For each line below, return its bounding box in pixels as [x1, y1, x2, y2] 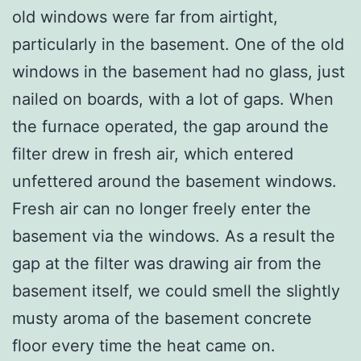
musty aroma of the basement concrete [12, 308, 312, 328]
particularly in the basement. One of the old [12, 34, 344, 54]
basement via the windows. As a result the [12, 226, 335, 246]
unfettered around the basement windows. [12, 171, 337, 191]
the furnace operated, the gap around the [12, 116, 329, 136]
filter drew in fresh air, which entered [12, 143, 293, 164]
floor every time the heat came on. [12, 335, 276, 355]
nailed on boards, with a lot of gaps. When [12, 89, 334, 109]
